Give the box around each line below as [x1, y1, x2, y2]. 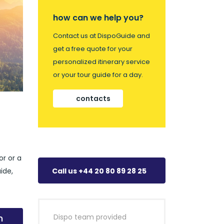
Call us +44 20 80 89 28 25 [52, 166, 146, 176]
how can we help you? [53, 12, 143, 23]
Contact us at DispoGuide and [53, 31, 150, 40]
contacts [76, 93, 110, 103]
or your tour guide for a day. [53, 70, 143, 79]
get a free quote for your [53, 44, 132, 53]
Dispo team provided [53, 212, 126, 222]
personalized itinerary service [53, 57, 150, 66]
